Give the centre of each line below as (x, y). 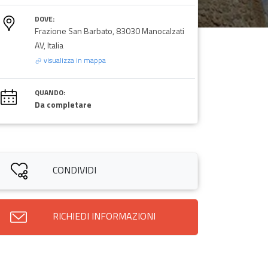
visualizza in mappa (74, 60)
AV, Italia (49, 45)
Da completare (63, 104)
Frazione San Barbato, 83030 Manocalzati (109, 31)
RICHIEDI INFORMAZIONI (104, 216)
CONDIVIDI (75, 170)
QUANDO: (50, 92)
